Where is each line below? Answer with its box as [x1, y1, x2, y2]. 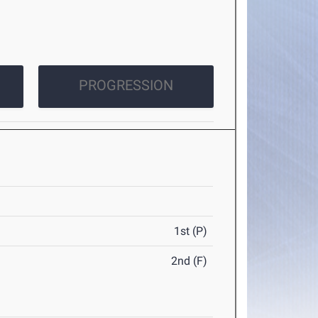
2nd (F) [171, 254, 208, 268]
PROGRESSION [78, 77, 173, 94]
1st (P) [174, 224, 208, 238]
